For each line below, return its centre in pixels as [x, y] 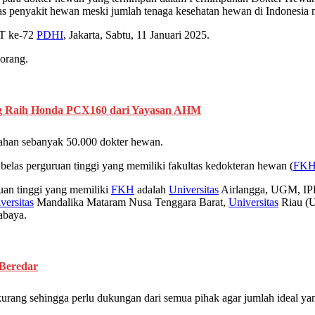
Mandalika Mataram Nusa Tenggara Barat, [131, 202]
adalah [152, 190]
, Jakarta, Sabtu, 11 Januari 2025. [136, 35]
